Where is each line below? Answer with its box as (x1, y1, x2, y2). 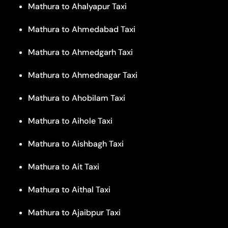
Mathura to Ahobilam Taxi (28, 92, 125, 103)
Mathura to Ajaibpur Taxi (28, 207, 121, 218)
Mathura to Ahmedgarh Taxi (28, 46, 133, 58)
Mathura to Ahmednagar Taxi (28, 69, 137, 80)
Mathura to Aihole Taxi (28, 115, 112, 126)
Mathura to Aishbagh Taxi (28, 138, 124, 149)
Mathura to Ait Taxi (28, 161, 99, 172)
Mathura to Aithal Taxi (28, 184, 110, 195)
